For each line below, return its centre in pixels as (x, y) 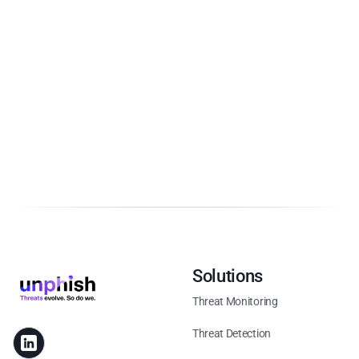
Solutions (228, 276)
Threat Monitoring (235, 301)
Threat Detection (232, 333)
